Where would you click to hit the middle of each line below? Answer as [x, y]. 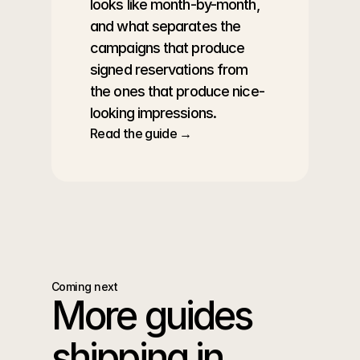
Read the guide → [141, 133]
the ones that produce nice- [177, 91]
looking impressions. [153, 113]
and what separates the [166, 26]
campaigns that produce [168, 48]
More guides [152, 315]
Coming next [85, 286]
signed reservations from [169, 70]
